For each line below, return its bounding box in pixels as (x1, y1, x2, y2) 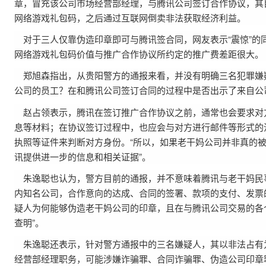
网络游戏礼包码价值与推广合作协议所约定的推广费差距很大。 (14, 47, 264, 60)
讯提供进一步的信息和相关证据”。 (14, 150, 151, 163)
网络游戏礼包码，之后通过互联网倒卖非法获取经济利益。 (14, 11, 246, 24)
